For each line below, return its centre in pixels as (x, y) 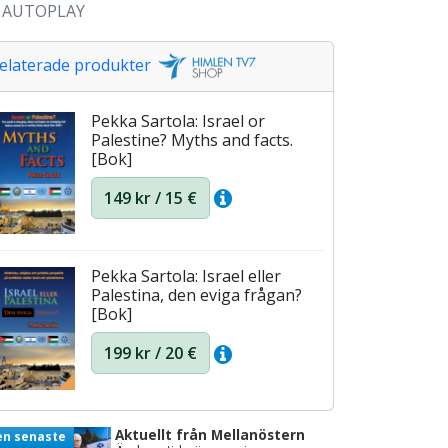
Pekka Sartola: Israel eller (186, 276)
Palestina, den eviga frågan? (196, 295)
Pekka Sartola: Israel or (178, 121)
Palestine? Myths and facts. (192, 140)
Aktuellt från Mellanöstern (210, 435)
